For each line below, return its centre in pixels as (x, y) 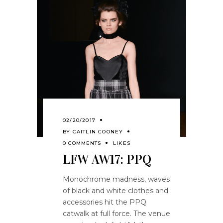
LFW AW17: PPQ (107, 159)
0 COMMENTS (82, 143)
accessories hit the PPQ (105, 202)
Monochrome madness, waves (116, 179)
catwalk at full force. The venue (116, 213)
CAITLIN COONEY (98, 131)
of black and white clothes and (115, 190)
